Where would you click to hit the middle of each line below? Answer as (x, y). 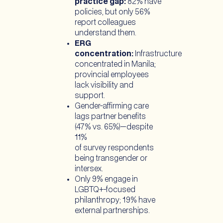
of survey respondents (114, 148)
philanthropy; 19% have (115, 200)
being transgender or (111, 158)
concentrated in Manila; (115, 64)
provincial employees (112, 75)
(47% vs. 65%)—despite (114, 127)
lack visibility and (104, 85)
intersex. (90, 169)
